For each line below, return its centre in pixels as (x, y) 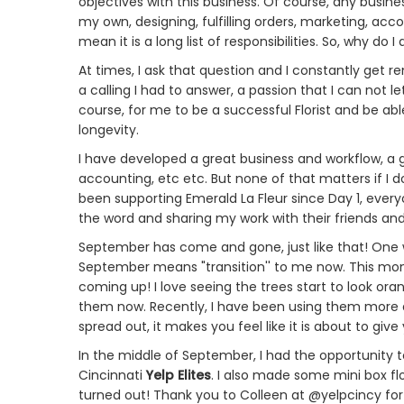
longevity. (109, 130)
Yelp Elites (179, 376)
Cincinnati (112, 376)
